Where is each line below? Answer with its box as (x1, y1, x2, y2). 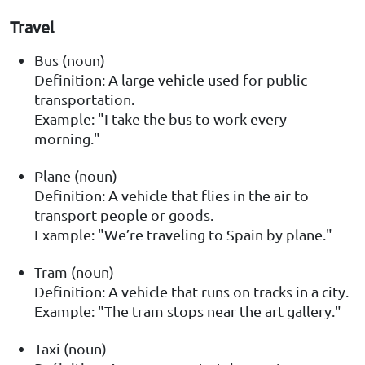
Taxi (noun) (34, 340, 107, 358)
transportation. (34, 90, 134, 108)
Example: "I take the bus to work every (34, 110, 287, 128)
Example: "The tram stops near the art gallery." (34, 302, 341, 320)
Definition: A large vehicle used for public (34, 71, 307, 89)
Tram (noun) (34, 263, 114, 281)
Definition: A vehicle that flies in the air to (34, 187, 309, 204)
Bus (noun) (34, 51, 105, 69)
